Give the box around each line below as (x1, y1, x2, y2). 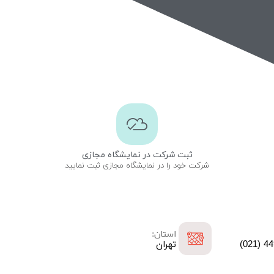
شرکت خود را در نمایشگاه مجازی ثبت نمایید (65, 160, 209, 171)
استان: (152, 226, 176, 242)
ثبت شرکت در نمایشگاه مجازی (81, 149, 193, 161)
